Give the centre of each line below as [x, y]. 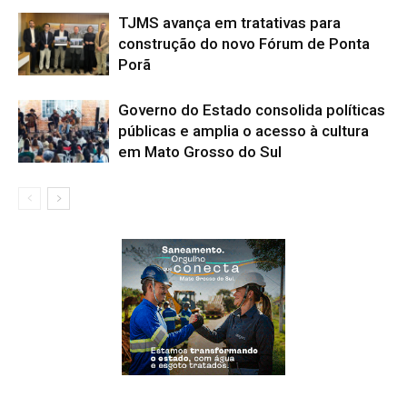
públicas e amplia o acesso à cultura [243, 130]
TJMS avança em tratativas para [229, 22]
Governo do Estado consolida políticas [252, 109]
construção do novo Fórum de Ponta [244, 43]
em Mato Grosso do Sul [200, 151]
